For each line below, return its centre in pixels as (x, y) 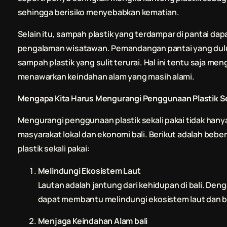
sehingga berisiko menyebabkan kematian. (98, 12)
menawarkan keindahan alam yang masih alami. (106, 77)
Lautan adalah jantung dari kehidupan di (113, 185)
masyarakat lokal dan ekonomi (74, 135)
